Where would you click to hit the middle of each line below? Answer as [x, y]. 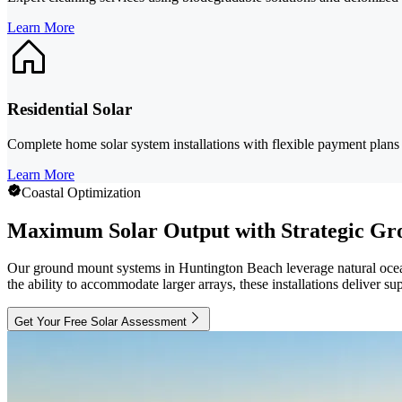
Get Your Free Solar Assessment [100, 322]
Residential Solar [70, 109]
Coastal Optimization [81, 192]
